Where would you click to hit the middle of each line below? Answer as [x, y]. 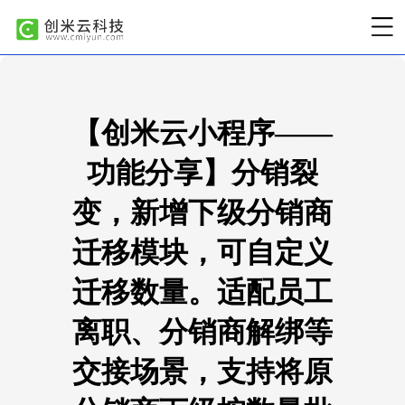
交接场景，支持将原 [202, 372]
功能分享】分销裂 [202, 173]
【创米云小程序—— [202, 133]
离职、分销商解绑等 [202, 332]
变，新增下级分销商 [202, 212]
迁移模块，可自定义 [202, 252]
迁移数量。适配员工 [202, 292]
